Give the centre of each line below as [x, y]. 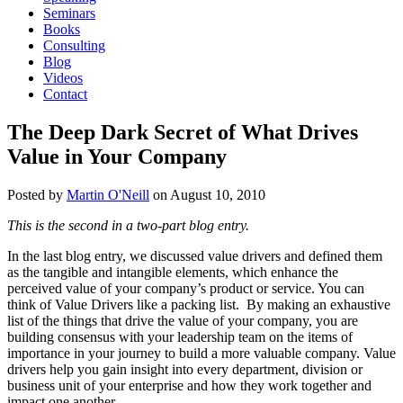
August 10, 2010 [218, 194]
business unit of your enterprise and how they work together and [189, 385]
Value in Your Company [117, 156]
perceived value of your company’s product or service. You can [186, 288]
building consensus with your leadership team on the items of [180, 336]
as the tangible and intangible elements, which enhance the [173, 272]
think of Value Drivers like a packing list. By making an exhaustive [199, 304]
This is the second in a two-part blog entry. [128, 225]
